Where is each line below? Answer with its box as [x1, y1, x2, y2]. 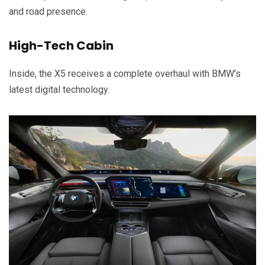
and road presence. [9, 5, 88, 17]
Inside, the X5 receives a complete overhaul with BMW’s [9, 67, 241, 79]
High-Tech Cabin [9, 37, 114, 54]
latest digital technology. [9, 83, 109, 95]
